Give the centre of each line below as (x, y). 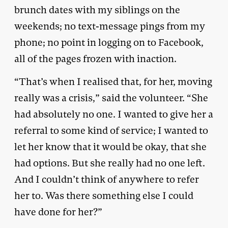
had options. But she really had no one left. (110, 163)
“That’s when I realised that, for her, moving (113, 81)
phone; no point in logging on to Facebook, (109, 42)
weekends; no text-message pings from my (110, 26)
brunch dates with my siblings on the (97, 10)
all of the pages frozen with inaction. (95, 59)
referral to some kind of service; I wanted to (111, 130)
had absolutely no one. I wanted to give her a (114, 114)
